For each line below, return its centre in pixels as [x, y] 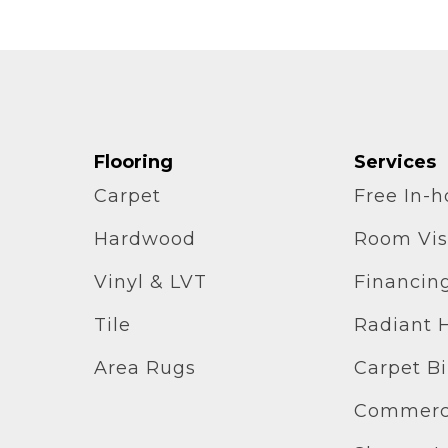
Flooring [133, 162]
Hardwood [144, 239]
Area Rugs [144, 368]
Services [395, 162]
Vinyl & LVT [150, 282]
